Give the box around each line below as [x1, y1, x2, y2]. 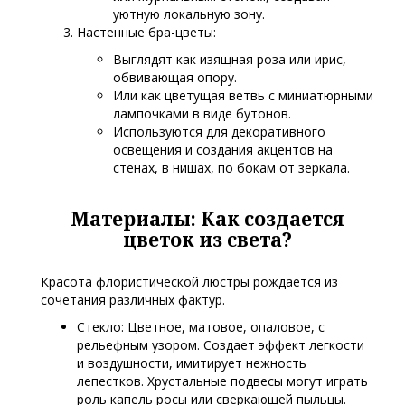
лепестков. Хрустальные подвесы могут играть [77, 372, 368, 391]
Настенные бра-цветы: [77, 24, 216, 42]
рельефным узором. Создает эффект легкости [77, 336, 364, 354]
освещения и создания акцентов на [113, 141, 333, 159]
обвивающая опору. [113, 69, 237, 87]
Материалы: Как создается [70, 206, 344, 232]
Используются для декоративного [113, 123, 325, 141]
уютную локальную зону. [113, 5, 265, 24]
